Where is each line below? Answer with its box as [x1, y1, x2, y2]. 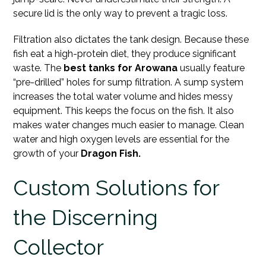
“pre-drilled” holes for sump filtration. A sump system [13, 76, 244, 88]
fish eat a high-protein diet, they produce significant [13, 47, 237, 59]
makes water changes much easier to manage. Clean [13, 119, 245, 131]
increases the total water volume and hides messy [13, 90, 233, 102]
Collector [13, 234, 104, 259]
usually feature [178, 62, 245, 74]
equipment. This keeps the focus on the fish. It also [13, 104, 235, 116]
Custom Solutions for [13, 175, 220, 200]
